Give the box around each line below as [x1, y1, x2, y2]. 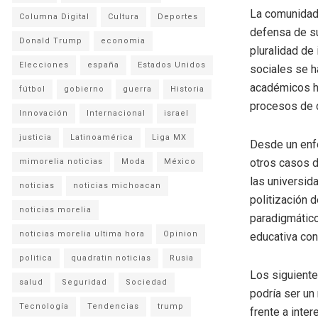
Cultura [108, 11, 139, 21]
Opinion [163, 229, 198, 238]
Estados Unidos [138, 60, 206, 70]
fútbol [19, 84, 45, 94]
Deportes [158, 11, 198, 21]
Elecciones [19, 60, 69, 70]
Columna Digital [19, 11, 89, 21]
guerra [123, 84, 152, 94]
